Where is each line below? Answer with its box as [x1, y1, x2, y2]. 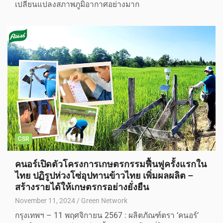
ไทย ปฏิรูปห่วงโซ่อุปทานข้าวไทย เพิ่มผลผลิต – [15, 170, 193, 181]
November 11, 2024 [15, 197, 75, 205]
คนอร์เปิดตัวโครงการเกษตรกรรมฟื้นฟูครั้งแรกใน [15, 159, 207, 170]
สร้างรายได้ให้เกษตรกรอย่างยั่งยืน [15, 182, 149, 193]
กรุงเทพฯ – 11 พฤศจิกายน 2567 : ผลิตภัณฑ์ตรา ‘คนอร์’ [15, 211, 199, 221]
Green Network [81, 197, 127, 205]
